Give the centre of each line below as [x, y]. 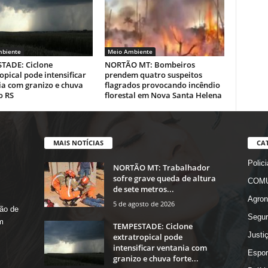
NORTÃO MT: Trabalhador [161, 167]
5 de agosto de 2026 [144, 203]
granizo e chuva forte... [156, 258]
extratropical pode [147, 237]
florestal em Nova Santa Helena [163, 95]
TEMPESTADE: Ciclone [153, 226]
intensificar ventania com [160, 247]
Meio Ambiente [130, 51]
